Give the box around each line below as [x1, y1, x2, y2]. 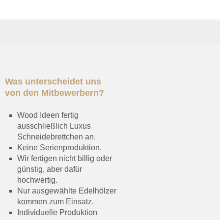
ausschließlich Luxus [17, 122, 91, 130]
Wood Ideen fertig [17, 111, 79, 119]
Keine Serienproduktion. [17, 143, 102, 152]
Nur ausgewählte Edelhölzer [17, 187, 116, 195]
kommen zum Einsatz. [17, 197, 94, 206]
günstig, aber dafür [17, 165, 82, 173]
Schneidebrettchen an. [17, 133, 96, 141]
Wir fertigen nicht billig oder [17, 154, 112, 163]
